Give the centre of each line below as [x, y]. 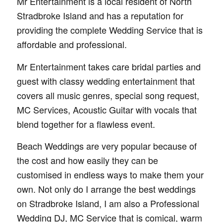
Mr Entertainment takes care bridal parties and [109, 66]
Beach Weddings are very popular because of [107, 145]
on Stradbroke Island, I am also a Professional [108, 203]
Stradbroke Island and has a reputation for [100, 16]
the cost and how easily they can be [87, 160]
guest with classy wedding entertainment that [106, 81]
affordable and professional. [72, 44]
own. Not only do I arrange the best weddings [106, 189]
